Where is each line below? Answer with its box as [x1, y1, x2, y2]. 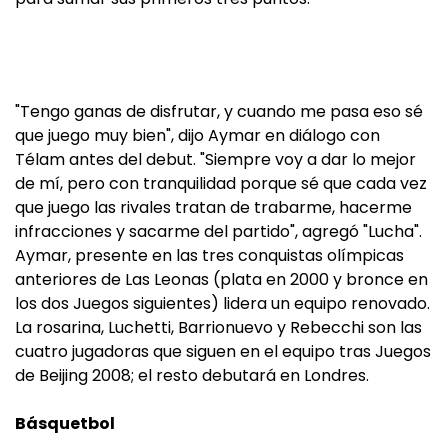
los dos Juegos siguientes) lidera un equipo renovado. [15, 292, 430, 315]
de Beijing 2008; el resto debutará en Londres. [15, 364, 369, 387]
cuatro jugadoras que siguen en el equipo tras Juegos [15, 340, 431, 363]
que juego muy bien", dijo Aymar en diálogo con [15, 124, 380, 147]
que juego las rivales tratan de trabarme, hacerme [15, 196, 412, 219]
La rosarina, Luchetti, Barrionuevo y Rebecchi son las [15, 316, 422, 339]
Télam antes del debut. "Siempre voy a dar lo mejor [15, 148, 416, 171]
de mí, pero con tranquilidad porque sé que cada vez [15, 172, 427, 195]
